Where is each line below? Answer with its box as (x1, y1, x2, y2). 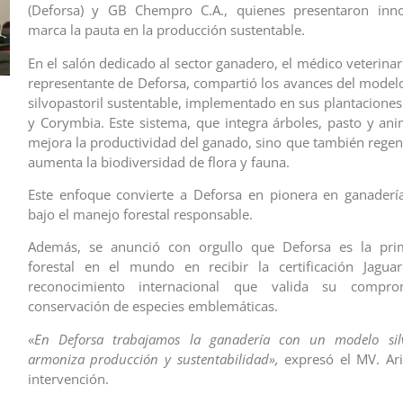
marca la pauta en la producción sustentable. (27, 21, 305, 40)
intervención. (27, 369, 109, 388)
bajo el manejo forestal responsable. (27, 204, 253, 223)
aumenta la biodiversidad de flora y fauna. (27, 152, 290, 171)
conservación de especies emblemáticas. (27, 297, 278, 316)
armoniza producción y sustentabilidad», (27, 349, 279, 368)
